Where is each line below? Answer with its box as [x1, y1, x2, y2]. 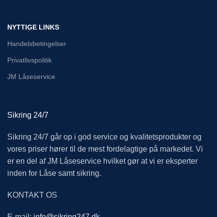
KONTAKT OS [7, 191, 57, 200]
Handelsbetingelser [7, 40, 66, 48]
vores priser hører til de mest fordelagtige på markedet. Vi [7, 145, 203, 154]
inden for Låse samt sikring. [7, 169, 101, 178]
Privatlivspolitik [7, 56, 52, 64]
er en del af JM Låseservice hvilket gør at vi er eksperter [7, 157, 198, 166]
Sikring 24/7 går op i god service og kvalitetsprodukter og [7, 133, 201, 141]
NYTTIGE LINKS [7, 23, 59, 31]
